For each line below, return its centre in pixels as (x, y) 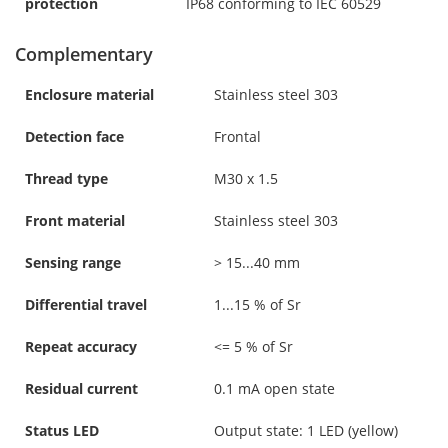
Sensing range (73, 262)
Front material (75, 220)
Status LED (62, 430)
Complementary (84, 53)
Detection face (74, 136)
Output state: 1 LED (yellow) (306, 430)
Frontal (237, 136)
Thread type (66, 178)
